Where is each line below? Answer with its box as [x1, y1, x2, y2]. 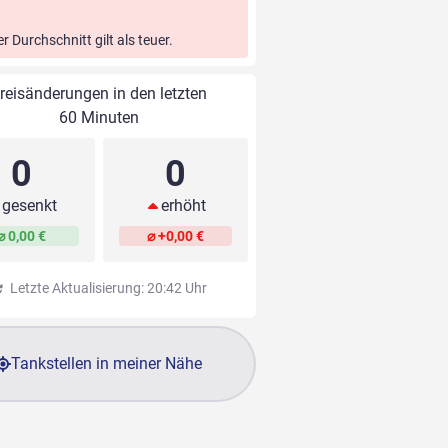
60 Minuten [58, 108, 139, 128]
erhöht [160, 196, 206, 216]
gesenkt [2, 196, 58, 216]
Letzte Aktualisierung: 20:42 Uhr [6, 280, 207, 297]
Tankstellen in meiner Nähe [11, 354, 203, 374]
